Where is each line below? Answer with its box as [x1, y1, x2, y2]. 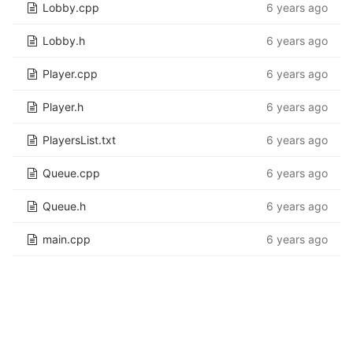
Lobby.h [43, 34, 85, 47]
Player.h [43, 100, 84, 113]
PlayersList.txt [43, 133, 116, 147]
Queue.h [43, 199, 86, 213]
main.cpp [43, 232, 91, 246]
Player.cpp [43, 67, 98, 80]
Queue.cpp [43, 166, 100, 180]
